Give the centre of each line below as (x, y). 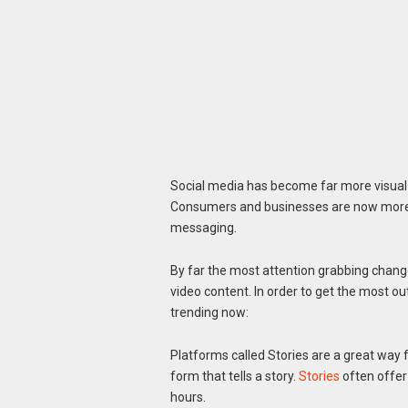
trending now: (209, 312)
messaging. (203, 228)
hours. (188, 397)
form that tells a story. (234, 376)
